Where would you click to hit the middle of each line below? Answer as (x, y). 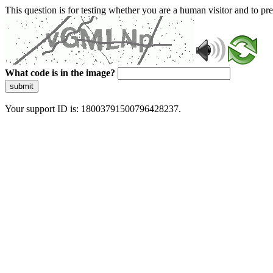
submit (22, 86)
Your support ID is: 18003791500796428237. (93, 109)
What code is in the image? (60, 73)
